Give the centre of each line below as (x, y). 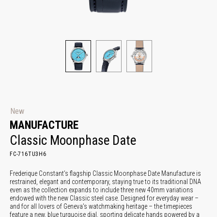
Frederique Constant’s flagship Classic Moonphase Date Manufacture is (105, 173)
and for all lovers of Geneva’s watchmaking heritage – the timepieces (101, 206)
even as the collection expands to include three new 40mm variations (101, 190)
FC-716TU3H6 (28, 154)
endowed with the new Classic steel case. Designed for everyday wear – (104, 198)
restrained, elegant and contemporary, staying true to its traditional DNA (105, 181)
